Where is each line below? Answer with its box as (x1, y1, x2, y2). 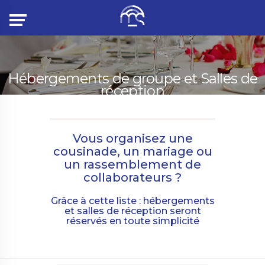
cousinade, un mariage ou (53, 144, 212, 159)
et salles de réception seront (64, 205, 201, 216)
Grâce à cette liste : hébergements (50, 195, 215, 206)
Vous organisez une (72, 131, 193, 146)
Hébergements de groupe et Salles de (7, 70, 258, 87)
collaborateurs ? (83, 170, 182, 185)
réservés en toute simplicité (66, 215, 199, 227)
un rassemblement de (64, 157, 201, 172)
